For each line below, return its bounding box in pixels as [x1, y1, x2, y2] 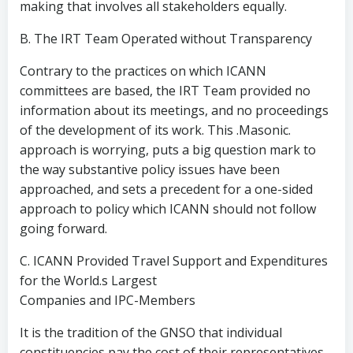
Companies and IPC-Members [20, 292, 195, 309]
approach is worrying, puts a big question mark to [20, 141, 316, 158]
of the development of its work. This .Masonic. [20, 121, 291, 139]
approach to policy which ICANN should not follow [20, 200, 316, 217]
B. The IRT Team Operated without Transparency [20, 30, 312, 47]
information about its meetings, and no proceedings [20, 102, 329, 119]
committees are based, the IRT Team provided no [20, 82, 310, 99]
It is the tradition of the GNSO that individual [20, 324, 282, 341]
